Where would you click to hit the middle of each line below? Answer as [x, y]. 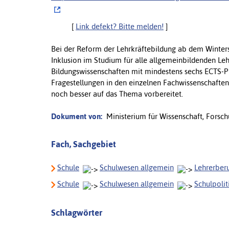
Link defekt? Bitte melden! [120, 26]
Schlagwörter [77, 212]
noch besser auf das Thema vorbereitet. [117, 94]
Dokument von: [77, 116]
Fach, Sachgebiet [84, 144]
